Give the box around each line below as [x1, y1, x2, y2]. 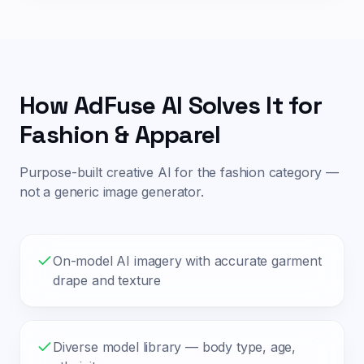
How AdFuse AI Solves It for [19, 89, 322, 121]
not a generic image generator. [19, 184, 204, 200]
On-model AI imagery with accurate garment [53, 253, 322, 269]
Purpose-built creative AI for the [19, 164, 221, 180]
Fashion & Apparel [19, 119, 221, 150]
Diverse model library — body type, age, [53, 339, 297, 355]
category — [264, 164, 339, 180]
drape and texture [53, 272, 162, 288]
